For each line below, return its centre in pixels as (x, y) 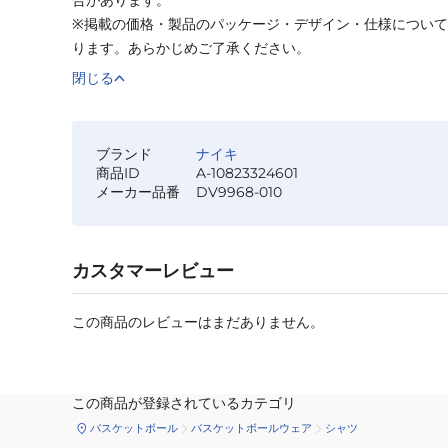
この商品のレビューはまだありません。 (198, 321)
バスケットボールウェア (251, 428)
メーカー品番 (138, 191)
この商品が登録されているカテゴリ (184, 402)
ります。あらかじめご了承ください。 (191, 47)
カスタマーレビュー (153, 270)
